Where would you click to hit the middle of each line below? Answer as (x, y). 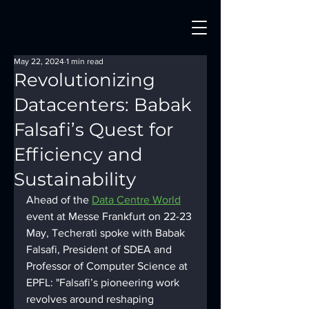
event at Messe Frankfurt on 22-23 (110, 216)
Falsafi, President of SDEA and (100, 249)
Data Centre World (136, 200)
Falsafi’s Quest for (93, 130)
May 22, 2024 (39, 61)
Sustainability (75, 179)
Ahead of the (59, 200)
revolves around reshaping (91, 299)
